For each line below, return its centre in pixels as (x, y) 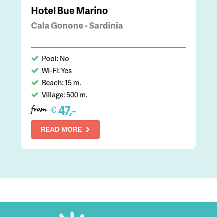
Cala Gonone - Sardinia (77, 25)
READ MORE (61, 130)
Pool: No (55, 58)
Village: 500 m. (64, 95)
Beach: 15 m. (61, 83)
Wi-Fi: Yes (57, 70)
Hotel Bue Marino (70, 10)
